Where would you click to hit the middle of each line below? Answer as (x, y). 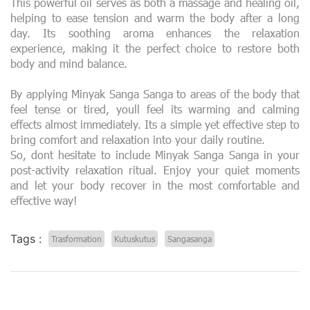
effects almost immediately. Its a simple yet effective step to (155, 124)
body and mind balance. (69, 63)
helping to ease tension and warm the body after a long (155, 17)
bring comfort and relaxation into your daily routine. (138, 139)
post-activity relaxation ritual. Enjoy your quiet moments (155, 170)
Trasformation (76, 238)
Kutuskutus (135, 238)
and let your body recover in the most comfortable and (155, 185)
